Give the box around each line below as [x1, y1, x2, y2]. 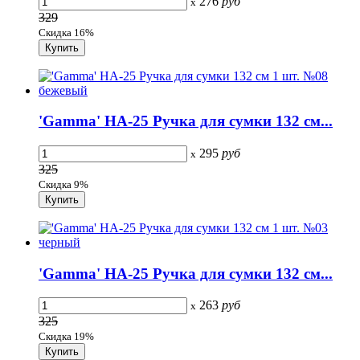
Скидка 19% [39, 330, 94, 343]
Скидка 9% [39, 178, 88, 190]
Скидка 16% [39, 26, 94, 39]
